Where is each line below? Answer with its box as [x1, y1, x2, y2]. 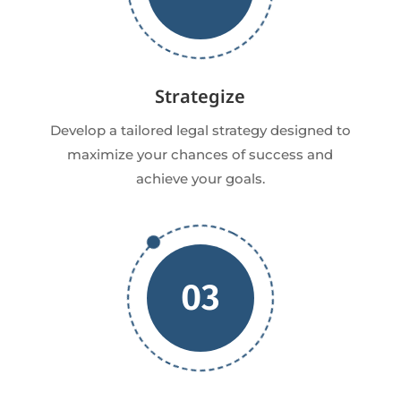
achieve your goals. [135, 170, 265, 188]
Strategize [155, 84, 246, 109]
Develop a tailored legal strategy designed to [49, 122, 351, 140]
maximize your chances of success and [67, 146, 334, 164]
